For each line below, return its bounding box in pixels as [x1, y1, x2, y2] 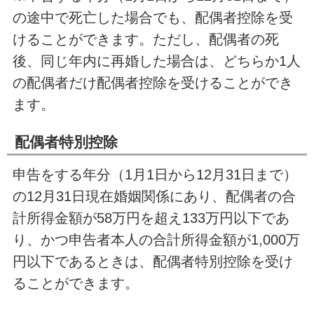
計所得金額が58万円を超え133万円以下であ [12, 210, 289, 226]
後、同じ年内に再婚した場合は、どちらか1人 [12, 53, 301, 69]
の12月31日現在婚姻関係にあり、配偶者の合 [12, 188, 296, 204]
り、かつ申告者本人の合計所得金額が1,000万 [12, 231, 300, 247]
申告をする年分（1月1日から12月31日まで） [12, 166, 297, 182]
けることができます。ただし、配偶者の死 [12, 31, 279, 47]
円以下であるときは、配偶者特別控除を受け [12, 253, 293, 269]
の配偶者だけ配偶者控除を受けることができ [12, 74, 293, 90]
